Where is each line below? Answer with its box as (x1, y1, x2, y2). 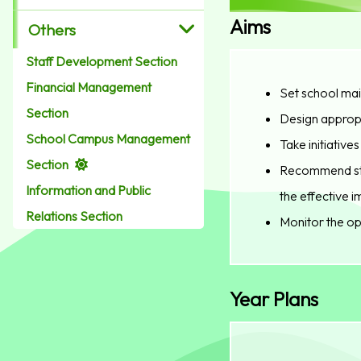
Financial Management (26, 79, 151, 96)
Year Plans (229, 287, 318, 312)
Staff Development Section (26, 53, 177, 70)
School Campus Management (26, 131, 190, 147)
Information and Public (26, 182, 151, 199)
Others (28, 19, 77, 39)
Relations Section (26, 208, 122, 225)
